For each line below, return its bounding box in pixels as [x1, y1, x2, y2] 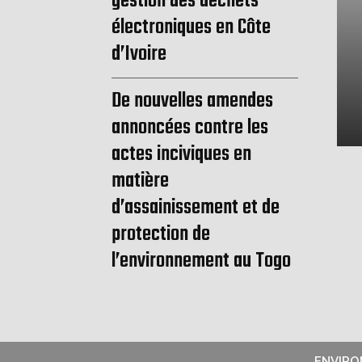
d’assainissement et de [112, 192, 280, 225]
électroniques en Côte [112, 11, 271, 44]
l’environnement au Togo [112, 245, 291, 278]
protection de [112, 218, 210, 251]
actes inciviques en [112, 138, 251, 171]
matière [112, 165, 169, 198]
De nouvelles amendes [112, 85, 273, 118]
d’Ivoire [112, 38, 166, 71]
